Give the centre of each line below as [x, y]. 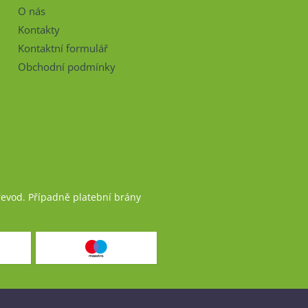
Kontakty [39, 30]
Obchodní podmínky [67, 67]
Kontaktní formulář [63, 48]
